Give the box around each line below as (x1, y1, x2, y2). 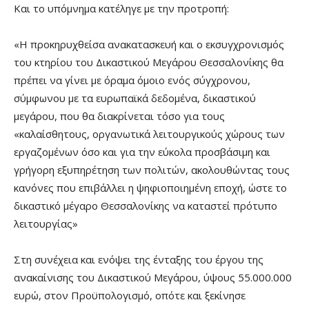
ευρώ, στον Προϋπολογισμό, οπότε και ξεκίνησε (14, 288, 246, 302)
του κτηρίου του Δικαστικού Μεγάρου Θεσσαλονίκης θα (14, 54, 283, 69)
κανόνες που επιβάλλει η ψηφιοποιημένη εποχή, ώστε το (14, 180, 287, 195)
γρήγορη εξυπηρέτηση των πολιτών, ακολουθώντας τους (14, 162, 290, 177)
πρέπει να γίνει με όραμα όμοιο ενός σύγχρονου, (14, 72, 250, 87)
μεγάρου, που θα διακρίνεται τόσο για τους (14, 108, 225, 123)
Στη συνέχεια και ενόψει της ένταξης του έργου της (14, 252, 263, 266)
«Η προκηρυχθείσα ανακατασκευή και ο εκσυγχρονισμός (14, 37, 284, 51)
